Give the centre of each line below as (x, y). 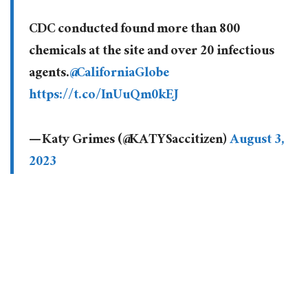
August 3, (257, 141)
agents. (49, 75)
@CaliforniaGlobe (119, 75)
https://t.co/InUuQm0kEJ (103, 97)
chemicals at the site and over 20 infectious (151, 53)
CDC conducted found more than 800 (134, 31)
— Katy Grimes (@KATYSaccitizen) (129, 141)
